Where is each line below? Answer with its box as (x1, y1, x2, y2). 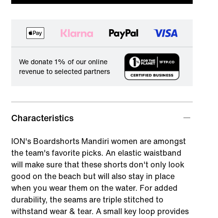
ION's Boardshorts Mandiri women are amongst (11, 135, 186, 147)
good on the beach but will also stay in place (11, 170, 175, 182)
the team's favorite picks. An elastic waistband (11, 146, 182, 159)
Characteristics (11, 111, 73, 124)
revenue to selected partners (18, 66, 110, 76)
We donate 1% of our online (18, 56, 108, 67)
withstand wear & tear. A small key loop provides (11, 205, 189, 217)
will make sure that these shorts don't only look (11, 158, 184, 170)
